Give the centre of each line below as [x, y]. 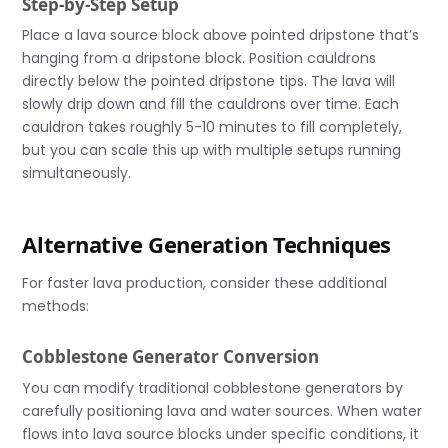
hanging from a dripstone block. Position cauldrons [199, 58]
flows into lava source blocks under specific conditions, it [221, 433]
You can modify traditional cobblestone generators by [213, 387]
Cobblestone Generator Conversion [171, 357]
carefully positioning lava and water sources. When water [222, 410]
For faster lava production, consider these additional [205, 283]
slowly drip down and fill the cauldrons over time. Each [211, 104]
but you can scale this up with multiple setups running [212, 150]
